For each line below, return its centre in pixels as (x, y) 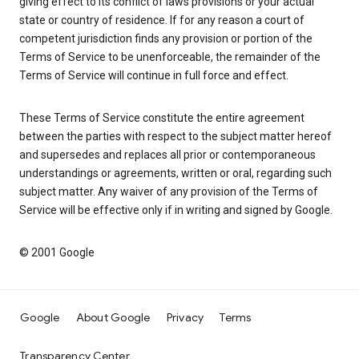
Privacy (185, 318)
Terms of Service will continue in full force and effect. (154, 76)
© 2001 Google (57, 253)
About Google (113, 318)
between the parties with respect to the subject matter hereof (175, 137)
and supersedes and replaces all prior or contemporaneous (167, 155)
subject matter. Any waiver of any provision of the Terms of (169, 192)
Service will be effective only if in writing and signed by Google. (176, 210)
